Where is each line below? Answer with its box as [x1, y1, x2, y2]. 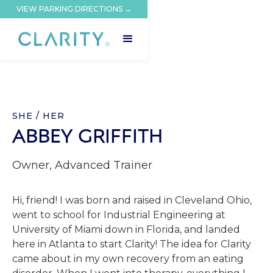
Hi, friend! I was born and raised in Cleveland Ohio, [12, 194, 252, 206]
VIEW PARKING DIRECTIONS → [16, 4, 132, 13]
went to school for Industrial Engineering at [12, 209, 225, 221]
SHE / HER [12, 110, 65, 121]
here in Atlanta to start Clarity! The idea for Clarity [12, 238, 251, 250]
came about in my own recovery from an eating [12, 253, 244, 264]
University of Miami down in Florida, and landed [12, 224, 240, 235]
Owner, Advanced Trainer [12, 158, 152, 172]
